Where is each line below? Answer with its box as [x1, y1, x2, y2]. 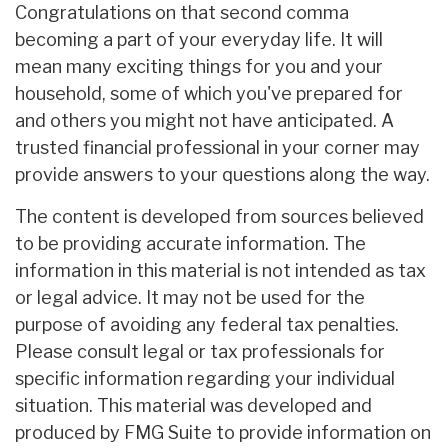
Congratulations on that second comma [15, 2, 349, 24]
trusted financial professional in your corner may [15, 137, 420, 159]
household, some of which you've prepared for [15, 83, 403, 105]
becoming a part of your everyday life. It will [15, 29, 383, 51]
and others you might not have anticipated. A [15, 110, 394, 132]
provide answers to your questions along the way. [15, 164, 430, 186]
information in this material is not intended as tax [15, 260, 426, 282]
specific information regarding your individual [15, 368, 395, 390]
